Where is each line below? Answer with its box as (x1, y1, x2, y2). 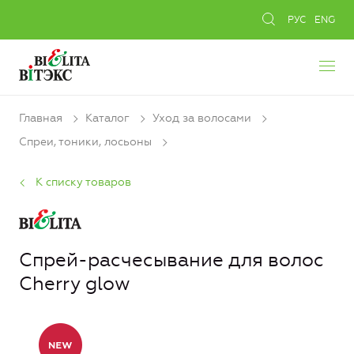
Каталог (85, 111, 130, 125)
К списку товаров (36, 175, 131, 189)
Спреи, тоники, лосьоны (19, 135, 152, 149)
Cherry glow (19, 272, 130, 295)
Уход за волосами (153, 111, 251, 125)
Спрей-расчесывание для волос (19, 248, 324, 271)
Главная (19, 111, 62, 125)
